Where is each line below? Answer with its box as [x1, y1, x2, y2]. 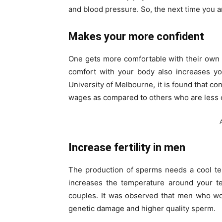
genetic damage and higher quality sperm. [68, 204, 216, 214]
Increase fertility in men [68, 141, 185, 154]
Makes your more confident [68, 30, 204, 43]
